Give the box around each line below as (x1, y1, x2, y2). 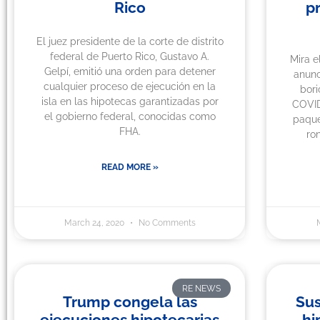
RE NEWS (181, 283, 221, 294)
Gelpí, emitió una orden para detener (44, 66, 216, 78)
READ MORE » (101, 162, 159, 173)
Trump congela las (62, 293, 197, 311)
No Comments (136, 218, 196, 229)
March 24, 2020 (64, 218, 126, 229)
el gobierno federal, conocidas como (44, 111, 216, 123)
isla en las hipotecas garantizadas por (41, 96, 219, 108)
